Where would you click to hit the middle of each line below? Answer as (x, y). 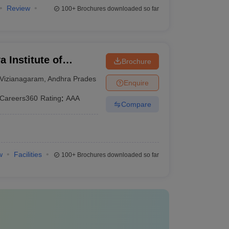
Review (18, 8)
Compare (136, 104)
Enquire (136, 83)
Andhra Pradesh (74, 78)
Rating (51, 98)
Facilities (28, 154)
